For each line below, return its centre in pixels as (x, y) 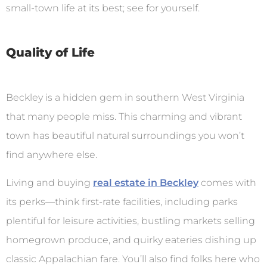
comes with (227, 182)
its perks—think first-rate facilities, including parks (122, 201)
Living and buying (49, 182)
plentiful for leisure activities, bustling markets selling (131, 221)
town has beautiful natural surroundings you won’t (125, 136)
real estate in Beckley (146, 182)
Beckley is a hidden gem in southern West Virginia (125, 98)
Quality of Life (50, 53)
